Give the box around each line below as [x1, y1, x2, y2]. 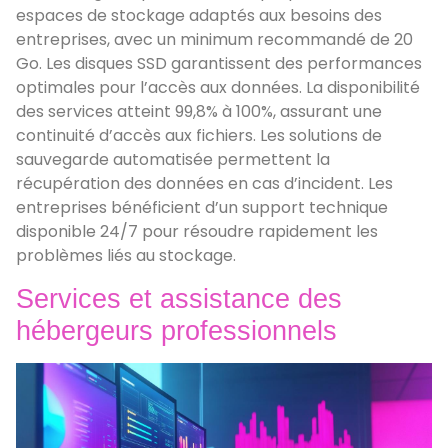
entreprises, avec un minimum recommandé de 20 [16, 28, 413, 52]
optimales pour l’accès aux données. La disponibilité [16, 76, 420, 100]
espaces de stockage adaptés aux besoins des [16, 4, 382, 28]
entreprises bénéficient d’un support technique [16, 196, 388, 220]
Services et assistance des [16, 283, 342, 314]
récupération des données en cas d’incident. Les [16, 172, 393, 196]
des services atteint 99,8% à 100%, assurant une [16, 100, 382, 124]
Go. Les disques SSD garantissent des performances [16, 52, 422, 76]
